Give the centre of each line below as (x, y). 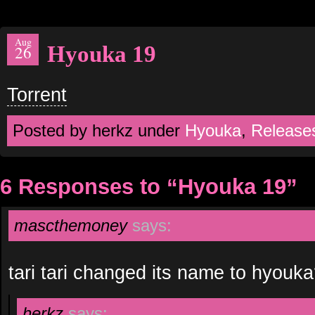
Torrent (37, 95)
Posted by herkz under (99, 130)
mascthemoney (71, 225)
